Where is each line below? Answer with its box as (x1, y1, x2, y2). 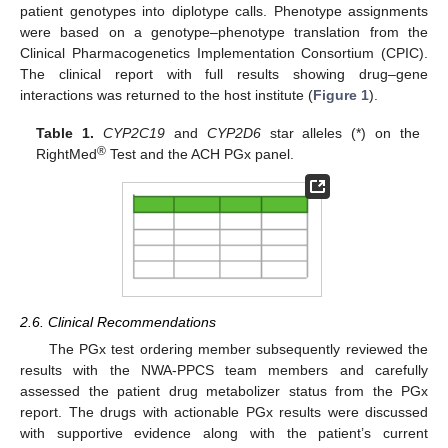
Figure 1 (313, 86, 369, 103)
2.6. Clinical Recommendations (20, 313, 216, 330)
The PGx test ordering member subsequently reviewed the (48, 340, 428, 357)
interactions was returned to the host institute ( (20, 86, 313, 103)
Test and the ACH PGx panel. (106, 145, 295, 162)
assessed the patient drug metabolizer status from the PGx (20, 382, 428, 399)
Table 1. (36, 124, 95, 141)
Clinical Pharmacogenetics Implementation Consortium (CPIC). (20, 44, 428, 61)
